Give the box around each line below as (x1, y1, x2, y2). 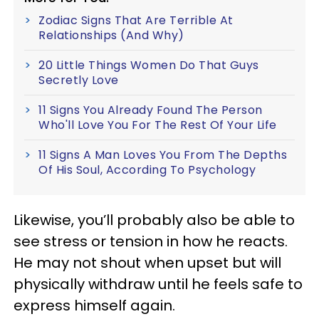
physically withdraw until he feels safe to (14, 273, 303, 294)
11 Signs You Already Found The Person (38, 101, 263, 118)
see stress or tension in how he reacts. (14, 231, 288, 251)
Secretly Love (38, 71, 119, 88)
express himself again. (14, 295, 175, 315)
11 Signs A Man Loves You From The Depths (38, 146, 287, 163)
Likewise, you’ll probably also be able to (14, 209, 295, 230)
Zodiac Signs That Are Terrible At (38, 11, 234, 28)
